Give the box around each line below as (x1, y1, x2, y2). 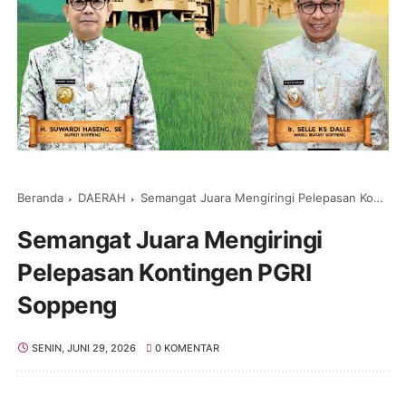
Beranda (17, 189, 64, 205)
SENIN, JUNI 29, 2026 (31, 341, 136, 354)
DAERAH (78, 189, 127, 205)
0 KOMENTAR (155, 341, 220, 354)
